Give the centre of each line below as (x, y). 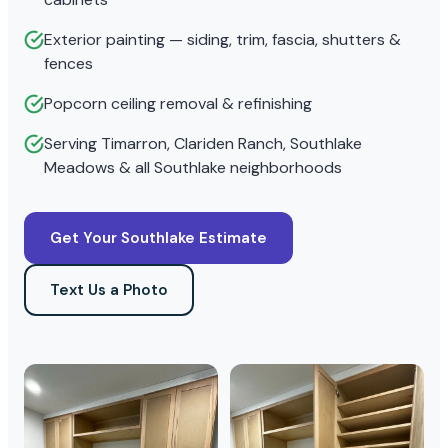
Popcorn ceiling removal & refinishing (178, 103)
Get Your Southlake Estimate (158, 237)
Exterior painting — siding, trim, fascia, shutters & (222, 39)
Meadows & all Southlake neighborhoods (193, 167)
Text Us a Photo (109, 289)
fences (68, 63)
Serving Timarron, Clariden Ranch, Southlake (203, 143)
